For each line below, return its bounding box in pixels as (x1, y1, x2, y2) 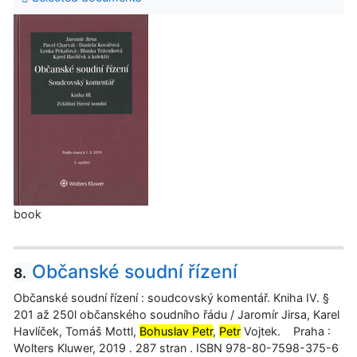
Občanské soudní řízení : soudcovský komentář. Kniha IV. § (14, 291, 329, 305)
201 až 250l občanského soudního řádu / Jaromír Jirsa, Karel (14, 308, 339, 322)
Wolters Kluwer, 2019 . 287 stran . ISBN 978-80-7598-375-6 (14, 341, 339, 355)
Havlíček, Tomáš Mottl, (14, 324, 139, 339)
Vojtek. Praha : (241, 324, 331, 339)
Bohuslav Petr (139, 324, 213, 339)
